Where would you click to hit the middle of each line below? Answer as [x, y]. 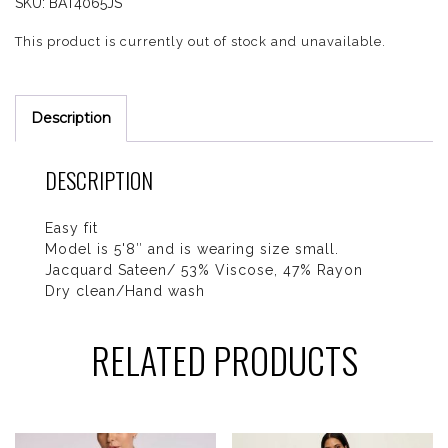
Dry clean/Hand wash [125, 291]
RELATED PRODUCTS [224, 360]
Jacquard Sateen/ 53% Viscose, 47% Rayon [204, 270]
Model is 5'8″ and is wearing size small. [192, 249]
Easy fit [71, 228]
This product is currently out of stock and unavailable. [200, 42]
